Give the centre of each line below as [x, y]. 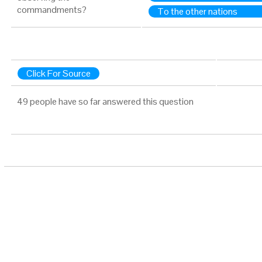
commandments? [52, 10]
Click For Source [58, 73]
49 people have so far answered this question [105, 101]
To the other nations [197, 11]
